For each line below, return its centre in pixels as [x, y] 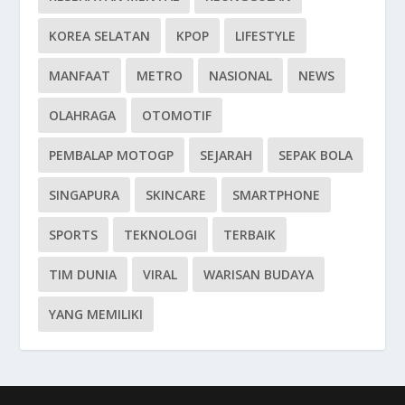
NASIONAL [241, 76]
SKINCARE [176, 195]
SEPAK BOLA [316, 155]
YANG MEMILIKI [96, 315]
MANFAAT [80, 76]
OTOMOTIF [177, 116]
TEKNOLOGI [161, 235]
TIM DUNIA [83, 275]
